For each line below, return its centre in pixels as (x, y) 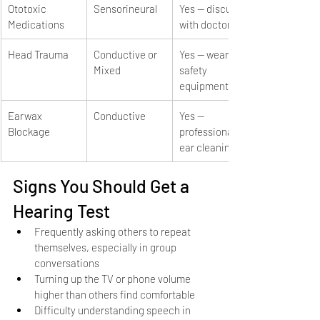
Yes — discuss (211, 8)
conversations (67, 262)
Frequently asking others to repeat (114, 231)
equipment (204, 85)
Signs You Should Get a (103, 185)
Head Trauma (38, 54)
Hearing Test (61, 210)
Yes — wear (205, 54)
